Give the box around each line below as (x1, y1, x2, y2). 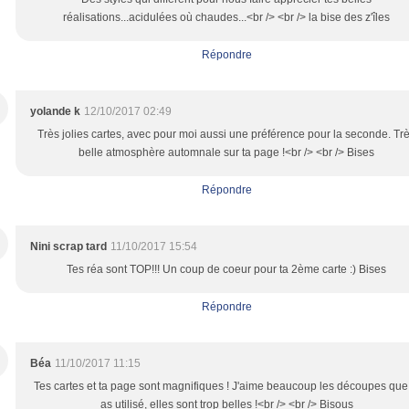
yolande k (30, 105, 80, 118)
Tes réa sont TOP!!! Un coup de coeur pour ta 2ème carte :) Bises (67, 263, 386, 276)
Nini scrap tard (30, 240, 107, 253)
